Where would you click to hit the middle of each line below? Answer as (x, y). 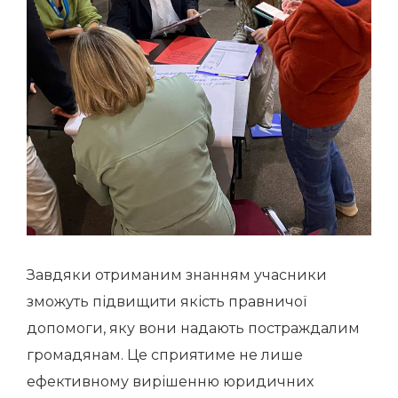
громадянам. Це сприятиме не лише (165, 355)
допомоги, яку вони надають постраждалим (193, 328)
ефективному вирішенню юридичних (170, 382)
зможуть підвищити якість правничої (167, 302)
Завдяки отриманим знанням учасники (177, 275)
